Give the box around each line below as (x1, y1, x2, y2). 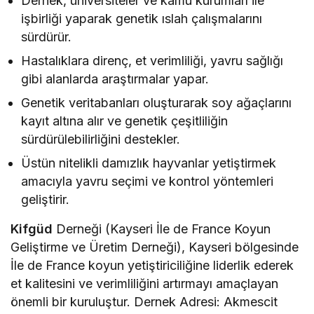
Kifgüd (11, 221, 53, 236)
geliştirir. (21, 191, 69, 207)
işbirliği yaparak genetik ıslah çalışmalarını (21, 11, 263, 26)
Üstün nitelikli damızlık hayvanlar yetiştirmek (21, 155, 277, 170)
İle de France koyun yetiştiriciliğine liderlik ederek (11, 257, 294, 273)
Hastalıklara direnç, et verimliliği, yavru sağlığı (21, 53, 284, 68)
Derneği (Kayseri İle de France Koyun (53, 221, 271, 236)
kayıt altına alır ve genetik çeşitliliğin (21, 113, 228, 128)
